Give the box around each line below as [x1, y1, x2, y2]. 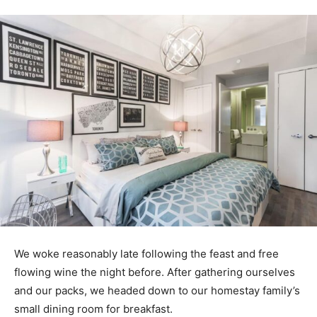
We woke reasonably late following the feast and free [14, 246, 279, 260]
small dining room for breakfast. [14, 301, 173, 316]
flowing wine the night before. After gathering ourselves [14, 265, 295, 279]
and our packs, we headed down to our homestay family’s [14, 283, 300, 297]
